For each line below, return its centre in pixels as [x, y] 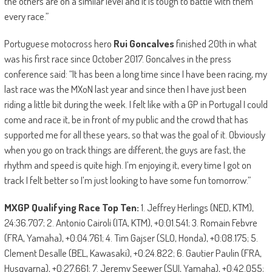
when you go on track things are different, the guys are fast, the [125, 149]
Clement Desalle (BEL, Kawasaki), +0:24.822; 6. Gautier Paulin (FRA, [133, 253]
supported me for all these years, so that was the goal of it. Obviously [134, 134]
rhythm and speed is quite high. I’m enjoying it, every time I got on [127, 165]
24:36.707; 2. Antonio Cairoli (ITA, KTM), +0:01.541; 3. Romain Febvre [131, 222]
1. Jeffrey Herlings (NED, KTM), [196, 207]
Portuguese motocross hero [59, 43]
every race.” [26, 16]
